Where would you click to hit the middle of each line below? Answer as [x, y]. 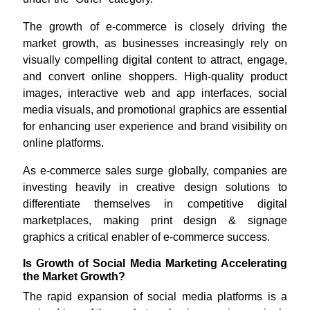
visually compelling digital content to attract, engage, [155, 60]
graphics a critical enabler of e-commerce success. [146, 237]
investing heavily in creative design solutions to [155, 188]
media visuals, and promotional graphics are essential [155, 110]
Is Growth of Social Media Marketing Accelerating [155, 264]
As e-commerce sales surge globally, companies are [155, 171]
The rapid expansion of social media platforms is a [155, 297]
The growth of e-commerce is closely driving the [155, 27]
